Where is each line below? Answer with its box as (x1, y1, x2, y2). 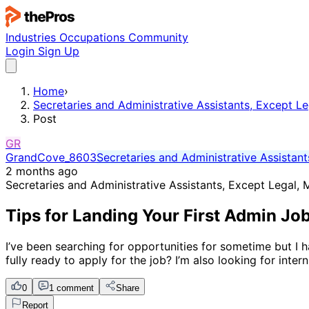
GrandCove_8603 (6, 150, 97, 164)
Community (128, 30, 188, 44)
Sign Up (38, 44, 79, 58)
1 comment (49, 282, 94, 293)
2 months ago (6, 164, 78, 178)
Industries (6, 30, 59, 44)
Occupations (59, 30, 128, 44)
